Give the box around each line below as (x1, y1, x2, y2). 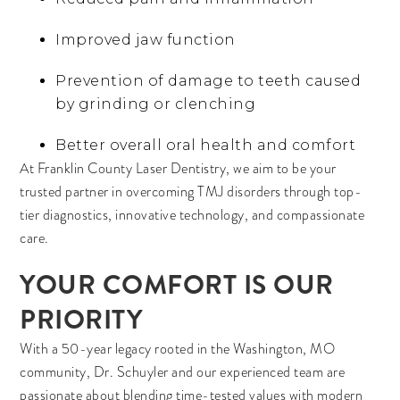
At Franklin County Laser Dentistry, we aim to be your (20, 159, 337, 179)
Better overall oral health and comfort (55, 137, 356, 154)
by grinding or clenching (55, 96, 256, 112)
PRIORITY (20, 301, 143, 339)
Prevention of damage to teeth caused (55, 72, 362, 89)
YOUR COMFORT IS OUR (20, 266, 334, 304)
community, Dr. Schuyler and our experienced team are (20, 362, 346, 382)
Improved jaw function (55, 31, 236, 48)
